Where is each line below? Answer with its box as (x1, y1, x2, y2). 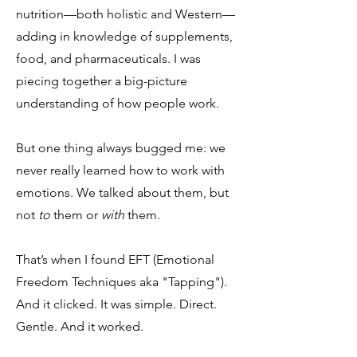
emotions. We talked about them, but (16, 185, 229, 200)
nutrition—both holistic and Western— (16, 6, 235, 22)
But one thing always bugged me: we (16, 140, 226, 155)
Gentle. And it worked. (16, 319, 143, 334)
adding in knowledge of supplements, (16, 29, 233, 44)
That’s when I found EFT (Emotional (16, 252, 214, 267)
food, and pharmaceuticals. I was (16, 51, 201, 66)
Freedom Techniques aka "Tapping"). (16, 274, 227, 289)
